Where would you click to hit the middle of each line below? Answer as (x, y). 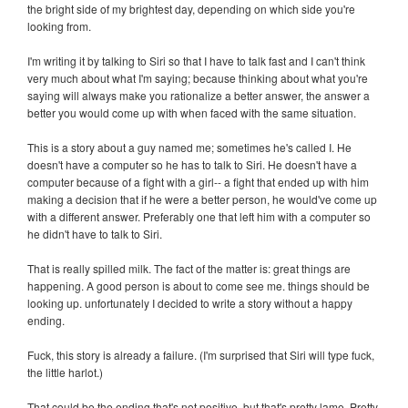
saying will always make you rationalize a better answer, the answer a (199, 95)
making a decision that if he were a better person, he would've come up (202, 199)
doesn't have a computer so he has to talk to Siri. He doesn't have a (192, 164)
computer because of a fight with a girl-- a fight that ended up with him (198, 181)
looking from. (59, 25)
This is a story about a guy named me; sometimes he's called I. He (189, 147)
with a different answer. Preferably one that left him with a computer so (199, 216)
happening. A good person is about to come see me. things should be (199, 285)
